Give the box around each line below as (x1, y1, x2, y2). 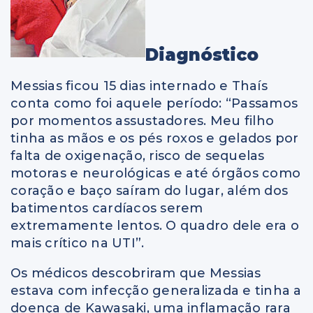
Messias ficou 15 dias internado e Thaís (10, 78, 268, 94)
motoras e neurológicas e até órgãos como (10, 166, 300, 182)
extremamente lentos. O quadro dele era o (10, 218, 299, 234)
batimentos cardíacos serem (10, 201, 203, 217)
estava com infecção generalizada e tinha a (10, 283, 302, 299)
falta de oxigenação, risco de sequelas (10, 148, 265, 164)
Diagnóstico (145, 45, 259, 66)
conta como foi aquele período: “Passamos (10, 96, 298, 112)
